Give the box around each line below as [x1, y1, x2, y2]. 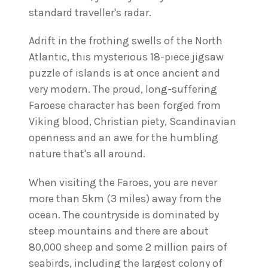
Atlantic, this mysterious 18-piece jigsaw [29, 50, 224, 64]
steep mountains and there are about [29, 224, 209, 237]
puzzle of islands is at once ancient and [29, 66, 220, 80]
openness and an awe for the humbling [29, 131, 218, 145]
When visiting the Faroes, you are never [29, 175, 217, 189]
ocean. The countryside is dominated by [29, 208, 219, 221]
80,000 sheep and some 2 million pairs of [29, 240, 227, 254]
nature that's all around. [29, 147, 145, 161]
